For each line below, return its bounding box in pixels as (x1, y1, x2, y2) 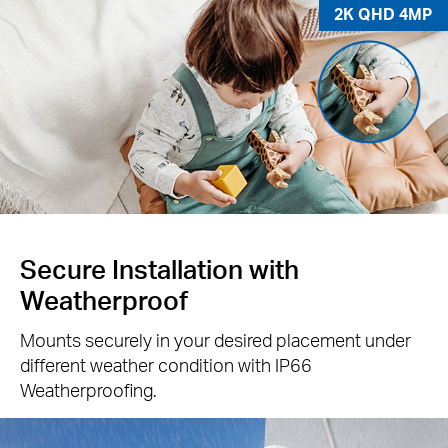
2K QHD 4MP (334, 4, 433, 25)
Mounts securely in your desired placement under (20, 328, 411, 352)
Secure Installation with (20, 251, 299, 285)
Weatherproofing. (20, 378, 157, 402)
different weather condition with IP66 (20, 353, 312, 377)
